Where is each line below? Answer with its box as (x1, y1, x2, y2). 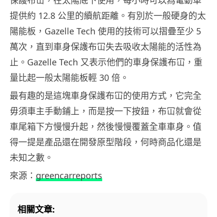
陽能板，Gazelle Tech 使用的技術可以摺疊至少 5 (10, 25, 201, 37)
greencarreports (36, 169, 102, 181)
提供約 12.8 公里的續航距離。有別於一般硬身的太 (10, 9, 206, 21)
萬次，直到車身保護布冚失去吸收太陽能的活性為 (10, 40, 201, 52)
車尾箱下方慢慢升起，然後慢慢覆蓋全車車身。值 (10, 120, 201, 132)
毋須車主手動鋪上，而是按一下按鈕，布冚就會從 (10, 105, 201, 117)
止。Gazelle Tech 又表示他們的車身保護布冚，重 (10, 56, 202, 68)
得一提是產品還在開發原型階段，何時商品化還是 (10, 136, 201, 148)
